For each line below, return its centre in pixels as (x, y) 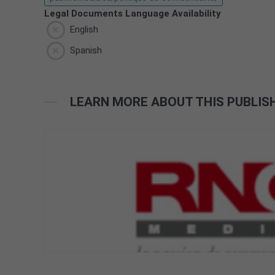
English (83, 30)
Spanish (84, 51)
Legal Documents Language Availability (133, 14)
